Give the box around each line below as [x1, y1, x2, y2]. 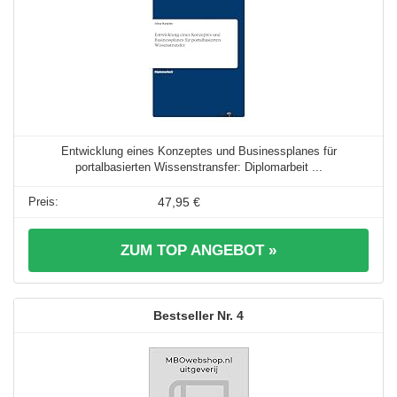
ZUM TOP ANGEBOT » [121, 242, 276, 260]
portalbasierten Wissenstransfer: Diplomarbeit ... [74, 160, 323, 175]
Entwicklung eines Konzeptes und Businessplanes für [60, 144, 337, 159]
